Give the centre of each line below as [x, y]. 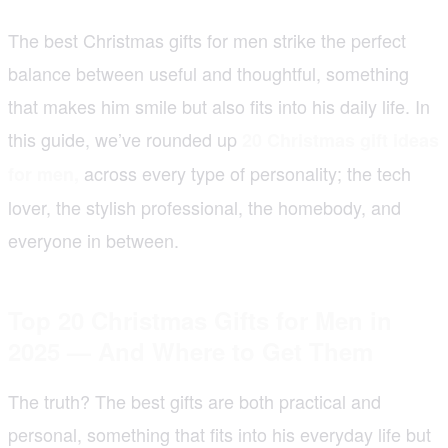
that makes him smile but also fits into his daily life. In [219, 105]
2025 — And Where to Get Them [190, 350]
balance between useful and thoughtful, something [208, 72]
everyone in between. [93, 239]
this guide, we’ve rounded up [125, 138]
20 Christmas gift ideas [340, 139]
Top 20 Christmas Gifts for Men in [200, 319]
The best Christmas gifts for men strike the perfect [207, 39]
